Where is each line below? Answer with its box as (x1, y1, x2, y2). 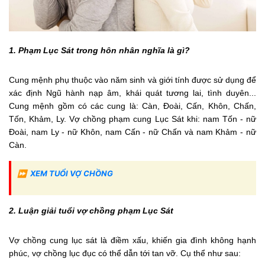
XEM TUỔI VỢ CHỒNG (30, 168, 113, 178)
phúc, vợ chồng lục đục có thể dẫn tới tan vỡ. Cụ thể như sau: (9, 248, 241, 258)
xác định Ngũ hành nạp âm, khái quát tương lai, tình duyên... (9, 88, 256, 98)
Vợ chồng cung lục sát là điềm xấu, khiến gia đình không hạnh (9, 235, 256, 245)
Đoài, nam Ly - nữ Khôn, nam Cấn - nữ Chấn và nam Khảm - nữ (9, 127, 256, 137)
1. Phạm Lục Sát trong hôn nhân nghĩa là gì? (9, 45, 190, 55)
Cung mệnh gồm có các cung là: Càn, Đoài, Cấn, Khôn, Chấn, (9, 101, 256, 111)
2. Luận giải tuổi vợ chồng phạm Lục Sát (9, 205, 176, 215)
